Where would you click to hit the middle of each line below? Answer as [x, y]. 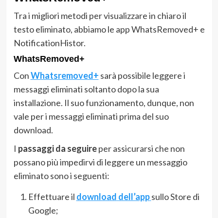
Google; [43, 210]
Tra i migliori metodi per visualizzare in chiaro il [100, 15]
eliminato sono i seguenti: [61, 175]
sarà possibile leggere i [142, 75]
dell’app [134, 196]
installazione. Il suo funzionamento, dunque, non [104, 102]
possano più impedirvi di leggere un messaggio [100, 162]
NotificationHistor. [49, 43]
